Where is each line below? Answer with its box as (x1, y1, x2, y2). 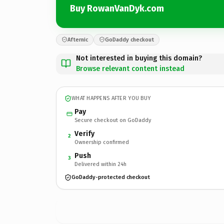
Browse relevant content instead (76, 64, 184, 73)
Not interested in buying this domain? (76, 53, 202, 62)
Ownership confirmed (74, 138, 129, 145)
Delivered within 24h (74, 160, 126, 167)
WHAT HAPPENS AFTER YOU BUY (71, 95, 151, 101)
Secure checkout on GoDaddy (74, 116, 151, 123)
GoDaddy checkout (105, 36, 154, 43)
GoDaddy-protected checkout (71, 174, 150, 180)
